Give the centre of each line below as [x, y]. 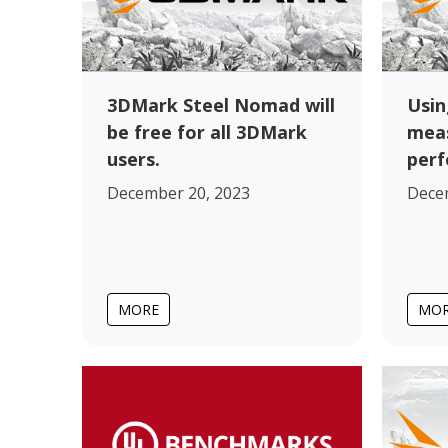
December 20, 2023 [178, 192]
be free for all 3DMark [207, 131]
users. [133, 158]
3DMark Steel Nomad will [221, 104]
